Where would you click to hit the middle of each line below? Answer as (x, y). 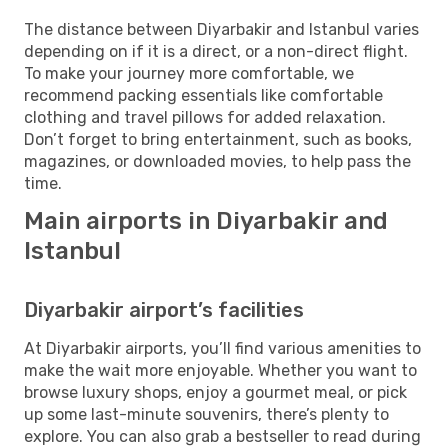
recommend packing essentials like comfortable (203, 95)
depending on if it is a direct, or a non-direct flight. (216, 51)
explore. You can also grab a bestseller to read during (222, 436)
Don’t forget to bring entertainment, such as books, (218, 139)
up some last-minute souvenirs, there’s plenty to (206, 414)
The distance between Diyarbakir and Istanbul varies (221, 29)
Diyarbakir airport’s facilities (164, 309)
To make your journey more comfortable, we (189, 73)
